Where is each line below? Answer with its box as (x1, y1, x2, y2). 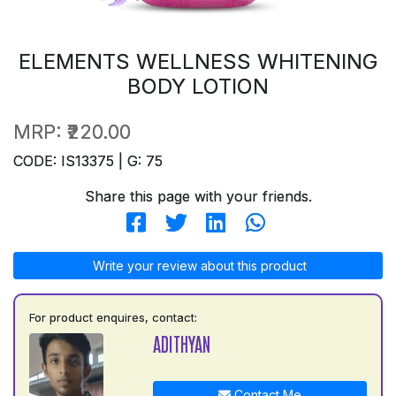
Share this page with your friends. (84, 187, 312, 205)
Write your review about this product (89, 257, 307, 273)
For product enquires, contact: (29, 309, 197, 324)
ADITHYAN (152, 331, 210, 355)
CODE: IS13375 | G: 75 (13, 151, 163, 170)
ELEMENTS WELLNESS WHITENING (18, 48, 378, 74)
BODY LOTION (127, 72, 269, 99)
